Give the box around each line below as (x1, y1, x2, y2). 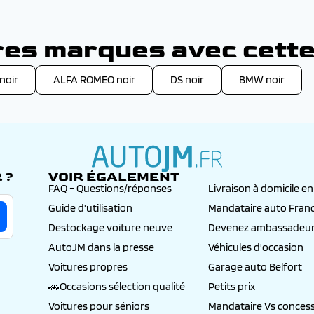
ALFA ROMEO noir (53, 73, 135, 87)
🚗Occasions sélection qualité (48, 280, 185, 294)
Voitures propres (48, 260, 128, 274)
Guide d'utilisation (48, 201, 132, 215)
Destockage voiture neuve (48, 221, 172, 235)
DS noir (170, 73, 204, 87)
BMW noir (239, 73, 285, 87)
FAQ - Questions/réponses (48, 182, 172, 196)
